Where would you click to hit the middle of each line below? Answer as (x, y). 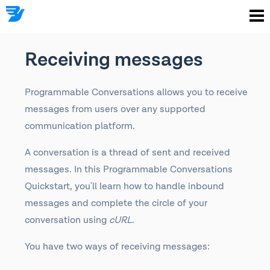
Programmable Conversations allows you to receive (136, 93)
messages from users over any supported (115, 109)
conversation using (67, 220)
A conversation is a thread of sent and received (127, 153)
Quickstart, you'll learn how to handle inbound (124, 187)
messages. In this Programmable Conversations (129, 170)
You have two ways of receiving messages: (117, 247)
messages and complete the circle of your (116, 203)
